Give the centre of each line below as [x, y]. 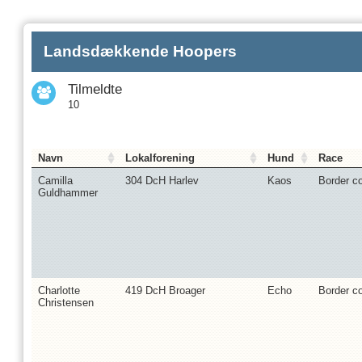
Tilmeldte [95, 89]
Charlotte [59, 290]
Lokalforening [160, 158]
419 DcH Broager [165, 290]
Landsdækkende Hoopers [140, 51]
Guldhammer [68, 192]
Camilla [55, 180]
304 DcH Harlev [162, 180]
